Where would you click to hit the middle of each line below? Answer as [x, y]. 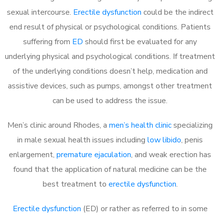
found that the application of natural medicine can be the [110, 169]
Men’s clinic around [39, 125]
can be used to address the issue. [110, 100]
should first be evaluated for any [140, 41]
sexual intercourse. [40, 12]
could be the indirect [177, 12]
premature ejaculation [94, 154]
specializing [192, 125]
